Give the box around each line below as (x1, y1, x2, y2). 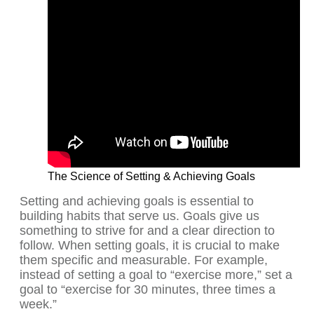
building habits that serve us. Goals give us (20, 209, 259, 224)
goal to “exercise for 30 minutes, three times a (20, 282, 275, 297)
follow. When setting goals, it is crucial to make (20, 238, 280, 253)
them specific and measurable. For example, (20, 253, 268, 268)
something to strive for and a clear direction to (20, 224, 275, 238)
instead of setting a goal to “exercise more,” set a (20, 268, 292, 282)
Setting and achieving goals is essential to (20, 194, 254, 209)
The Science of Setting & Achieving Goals (48, 170, 255, 183)
